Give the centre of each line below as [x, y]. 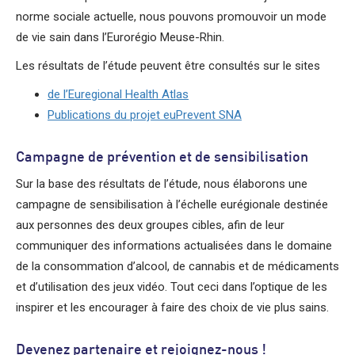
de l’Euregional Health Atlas [118, 95]
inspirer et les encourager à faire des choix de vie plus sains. [172, 308]
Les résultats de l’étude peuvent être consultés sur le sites [168, 66]
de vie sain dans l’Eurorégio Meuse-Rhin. [120, 38]
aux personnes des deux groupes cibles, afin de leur [150, 225]
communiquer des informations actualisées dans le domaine [174, 246]
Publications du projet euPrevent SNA [145, 115]
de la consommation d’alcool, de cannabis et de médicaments [177, 267]
